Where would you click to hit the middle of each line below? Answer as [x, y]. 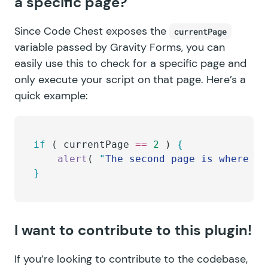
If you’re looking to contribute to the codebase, [131, 259]
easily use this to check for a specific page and [130, 64]
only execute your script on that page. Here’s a [130, 80]
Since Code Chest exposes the [92, 31]
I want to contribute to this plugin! [133, 230]
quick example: [51, 96]
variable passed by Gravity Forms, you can [120, 48]
